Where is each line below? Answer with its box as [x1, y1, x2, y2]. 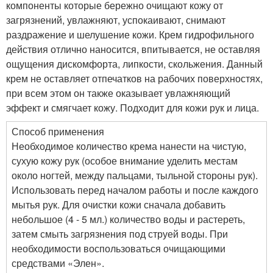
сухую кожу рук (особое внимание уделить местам [12, 154, 238, 168]
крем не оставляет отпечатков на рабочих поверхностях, [6, 71, 263, 85]
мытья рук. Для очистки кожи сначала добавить [12, 197, 225, 211]
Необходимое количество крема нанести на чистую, [12, 139, 246, 153]
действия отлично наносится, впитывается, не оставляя [6, 42, 260, 56]
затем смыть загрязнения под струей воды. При [12, 227, 228, 241]
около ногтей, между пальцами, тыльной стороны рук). [12, 168, 258, 182]
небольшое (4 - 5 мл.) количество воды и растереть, [12, 212, 245, 226]
